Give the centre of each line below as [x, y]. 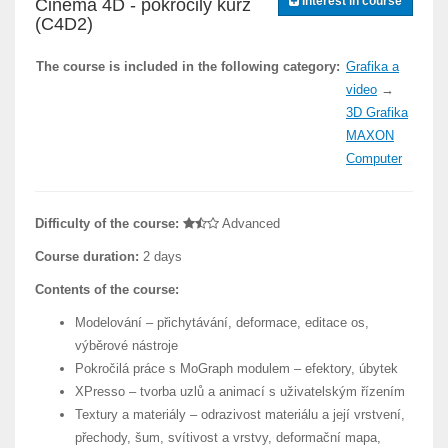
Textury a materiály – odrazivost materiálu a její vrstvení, [240, 414]
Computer [374, 158]
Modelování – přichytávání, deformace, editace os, [222, 322]
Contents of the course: [107, 289]
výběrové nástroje [126, 345]
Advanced [249, 223]
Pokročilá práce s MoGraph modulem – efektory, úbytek [236, 368]
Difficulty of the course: [107, 223]
